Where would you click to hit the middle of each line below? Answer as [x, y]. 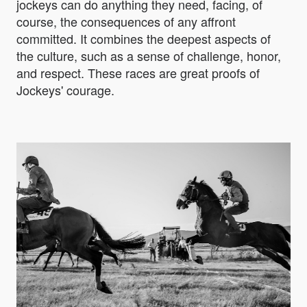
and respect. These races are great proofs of [138, 73]
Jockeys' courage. [65, 90]
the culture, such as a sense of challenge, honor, [149, 56]
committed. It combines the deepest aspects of [144, 39]
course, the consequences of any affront [126, 22]
